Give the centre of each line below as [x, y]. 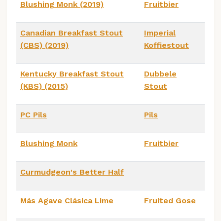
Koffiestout [166, 45]
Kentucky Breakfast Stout [72, 74]
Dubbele [160, 74]
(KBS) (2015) [44, 86]
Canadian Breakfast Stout [72, 33]
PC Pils [34, 115]
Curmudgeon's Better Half [72, 172]
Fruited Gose [170, 201]
